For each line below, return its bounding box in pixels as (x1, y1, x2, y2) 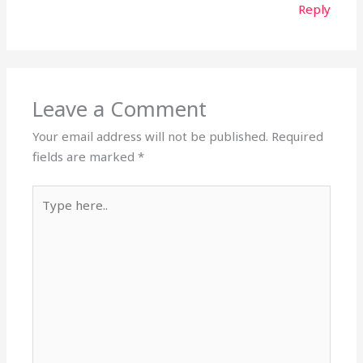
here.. (32, 206, 65, 223)
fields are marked (32, 148, 139, 165)
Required (271, 128, 324, 145)
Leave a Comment (32, 95, 207, 124)
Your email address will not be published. (32, 128, 269, 145)
